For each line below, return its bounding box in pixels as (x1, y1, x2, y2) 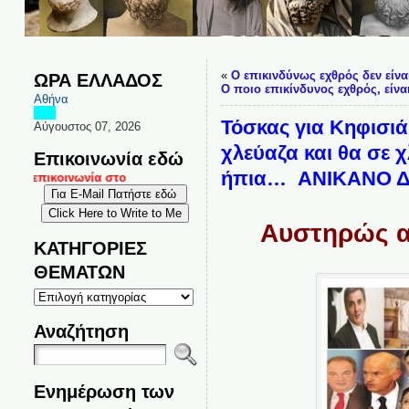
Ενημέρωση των (33, 381, 174, 402)
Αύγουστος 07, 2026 (33, 120, 141, 133)
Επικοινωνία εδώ (33, 148, 184, 169)
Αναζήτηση (33, 320, 129, 341)
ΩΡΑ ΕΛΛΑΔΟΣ (33, 69, 163, 90)
